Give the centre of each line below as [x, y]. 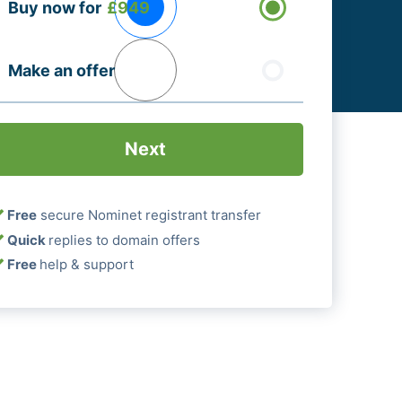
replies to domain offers [125, 240]
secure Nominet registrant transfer [149, 215]
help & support [87, 265]
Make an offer [61, 70]
